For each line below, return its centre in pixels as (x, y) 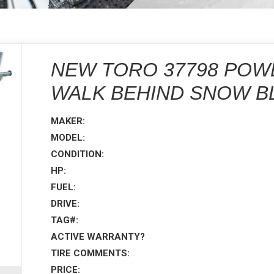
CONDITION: (78, 154)
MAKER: (68, 121)
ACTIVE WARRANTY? (98, 237)
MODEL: (68, 138)
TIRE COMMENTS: (91, 253)
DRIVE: (65, 204)
